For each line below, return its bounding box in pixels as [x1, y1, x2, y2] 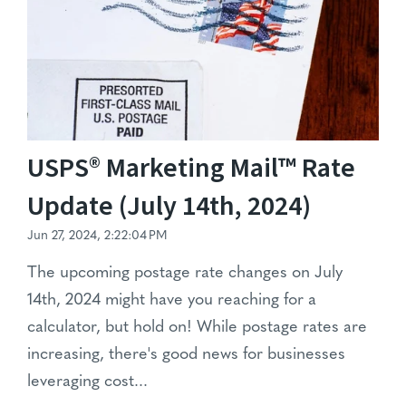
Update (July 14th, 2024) [27, 186, 311, 226]
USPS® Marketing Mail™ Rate [27, 148, 355, 188]
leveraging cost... [27, 372, 148, 391]
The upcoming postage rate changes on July [27, 264, 343, 282]
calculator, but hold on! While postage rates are [27, 318, 367, 336]
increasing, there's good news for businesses [27, 345, 345, 363]
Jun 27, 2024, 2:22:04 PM [27, 228, 168, 243]
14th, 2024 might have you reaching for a [27, 291, 316, 309]
